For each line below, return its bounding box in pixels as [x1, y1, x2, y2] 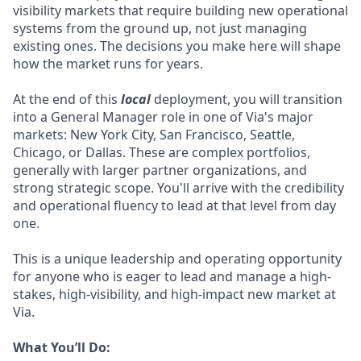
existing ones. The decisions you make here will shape [13, 37, 341, 55]
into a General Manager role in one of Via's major [13, 108, 313, 126]
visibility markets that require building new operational [13, 2, 348, 19]
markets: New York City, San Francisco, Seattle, [13, 126, 295, 143]
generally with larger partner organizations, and [13, 161, 307, 179]
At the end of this [13, 90, 121, 108]
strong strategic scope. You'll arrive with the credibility [13, 179, 344, 197]
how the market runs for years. [13, 55, 203, 73]
